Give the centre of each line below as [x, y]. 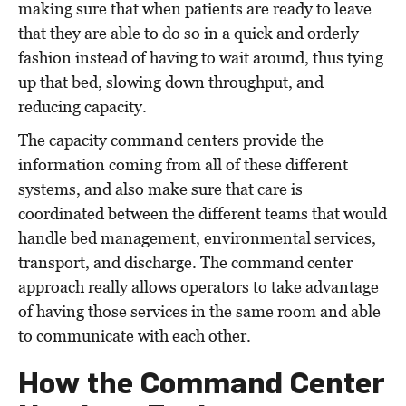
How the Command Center [202, 382]
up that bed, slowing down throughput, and [171, 82]
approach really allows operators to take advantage [198, 287]
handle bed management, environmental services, [197, 238]
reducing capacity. [82, 107]
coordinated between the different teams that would [203, 214]
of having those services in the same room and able [199, 312]
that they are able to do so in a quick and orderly [188, 34]
